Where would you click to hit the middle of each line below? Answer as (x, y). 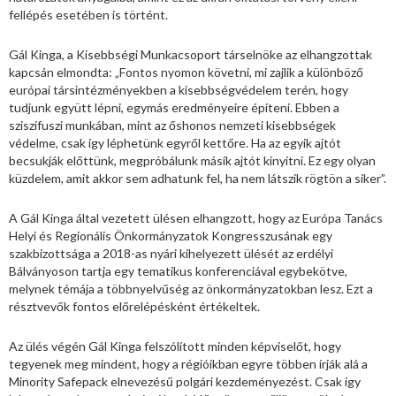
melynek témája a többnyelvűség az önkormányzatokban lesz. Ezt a (191, 289)
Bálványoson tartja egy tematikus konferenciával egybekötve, (178, 271)
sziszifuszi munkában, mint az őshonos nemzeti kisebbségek (172, 126)
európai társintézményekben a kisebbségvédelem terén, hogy (179, 90)
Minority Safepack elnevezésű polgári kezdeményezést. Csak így (185, 382)
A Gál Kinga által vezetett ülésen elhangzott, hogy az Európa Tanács (196, 218)
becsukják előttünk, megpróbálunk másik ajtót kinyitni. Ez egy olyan (192, 161)
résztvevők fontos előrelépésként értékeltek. (134, 307)
